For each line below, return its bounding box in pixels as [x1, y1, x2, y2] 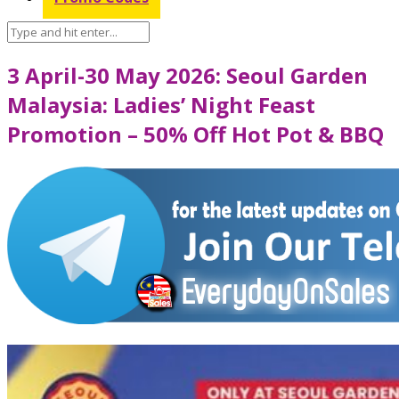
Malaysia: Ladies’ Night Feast [7, 89, 315, 119]
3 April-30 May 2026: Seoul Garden [7, 60, 368, 90]
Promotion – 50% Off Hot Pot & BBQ [7, 118, 384, 149]
